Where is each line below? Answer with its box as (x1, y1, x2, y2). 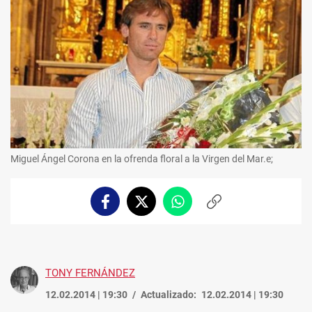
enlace (212, 215, 244, 227)
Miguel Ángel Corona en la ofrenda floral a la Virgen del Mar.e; (10, 153, 273, 165)
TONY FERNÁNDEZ (45, 267, 135, 280)
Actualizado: (141, 289, 196, 301)
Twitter (140, 201, 175, 213)
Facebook (104, 201, 148, 213)
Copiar (212, 201, 244, 213)
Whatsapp (176, 201, 225, 213)
